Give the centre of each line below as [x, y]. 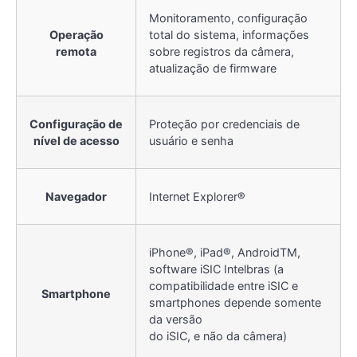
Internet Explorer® [197, 196]
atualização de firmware [213, 68]
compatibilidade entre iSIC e [224, 285]
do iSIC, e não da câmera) [218, 335]
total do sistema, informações [229, 34]
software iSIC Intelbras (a [216, 269]
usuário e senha [191, 140]
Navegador [76, 196]
